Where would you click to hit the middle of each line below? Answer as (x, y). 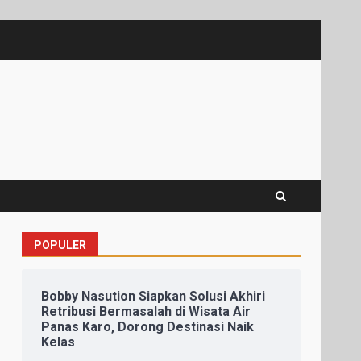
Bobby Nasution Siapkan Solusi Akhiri (154, 296)
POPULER (60, 245)
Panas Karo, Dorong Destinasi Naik (148, 326)
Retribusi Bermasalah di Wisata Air (146, 311)
